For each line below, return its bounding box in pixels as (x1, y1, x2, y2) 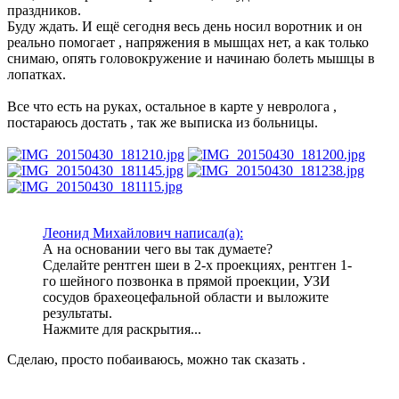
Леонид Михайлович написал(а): (43, 224, 243, 240)
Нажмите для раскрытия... (43, 321, 201, 337)
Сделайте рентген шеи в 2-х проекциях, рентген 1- (43, 256, 352, 273)
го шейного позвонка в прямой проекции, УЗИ (43, 273, 330, 289)
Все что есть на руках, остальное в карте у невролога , (7, 98, 337, 114)
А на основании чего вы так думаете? (43, 240, 273, 256)
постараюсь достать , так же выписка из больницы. (7, 114, 318, 130)
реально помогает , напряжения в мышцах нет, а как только (7, 34, 369, 50)
